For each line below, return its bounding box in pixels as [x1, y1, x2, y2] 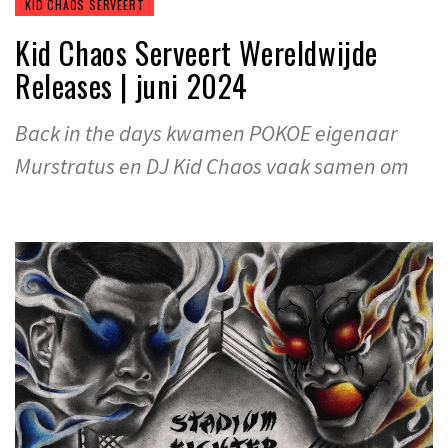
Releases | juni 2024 [15, 62, 249, 108]
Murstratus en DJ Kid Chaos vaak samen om [15, 151, 409, 180]
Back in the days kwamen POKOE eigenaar [15, 118, 398, 147]
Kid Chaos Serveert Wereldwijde [15, 29, 379, 75]
